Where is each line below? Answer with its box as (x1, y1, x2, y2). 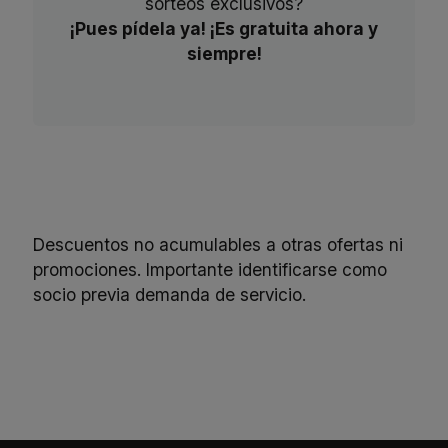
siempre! (186, 43, 262, 65)
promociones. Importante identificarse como (33, 258, 388, 280)
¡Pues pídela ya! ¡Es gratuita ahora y (70, 18, 378, 40)
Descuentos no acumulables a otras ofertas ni (33, 233, 404, 255)
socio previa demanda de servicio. (33, 283, 307, 305)
